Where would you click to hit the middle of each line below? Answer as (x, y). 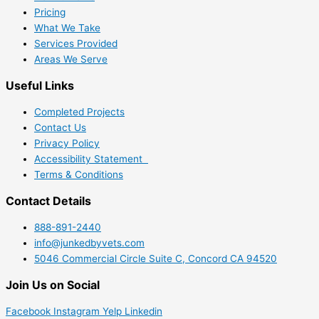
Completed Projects (79, 111)
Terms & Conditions (79, 174)
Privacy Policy (67, 143)
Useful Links (40, 85)
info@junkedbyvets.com (89, 242)
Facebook (28, 311)
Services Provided (76, 43)
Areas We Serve (71, 59)
